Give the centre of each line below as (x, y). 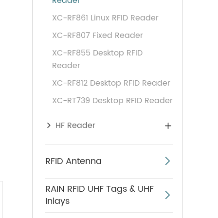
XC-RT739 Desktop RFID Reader (112, 101)
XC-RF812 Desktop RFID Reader (111, 83)
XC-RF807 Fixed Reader (98, 36)
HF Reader (75, 126)
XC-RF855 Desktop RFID (97, 53)
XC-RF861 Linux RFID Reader (105, 18)
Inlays (57, 201)
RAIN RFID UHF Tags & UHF (100, 189)
